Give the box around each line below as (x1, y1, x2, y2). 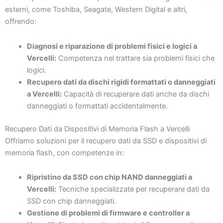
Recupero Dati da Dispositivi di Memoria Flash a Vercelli (5, 124, 190, 133)
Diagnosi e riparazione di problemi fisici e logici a (26, 41, 197, 51)
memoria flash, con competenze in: (5, 148, 124, 157)
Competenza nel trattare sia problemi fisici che (56, 53, 215, 63)
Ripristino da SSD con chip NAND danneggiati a (26, 173, 192, 182)
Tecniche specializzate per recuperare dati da (56, 185, 210, 194)
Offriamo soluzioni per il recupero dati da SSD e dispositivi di (5, 136, 207, 145)
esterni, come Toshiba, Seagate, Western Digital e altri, (5, 5, 187, 14)
